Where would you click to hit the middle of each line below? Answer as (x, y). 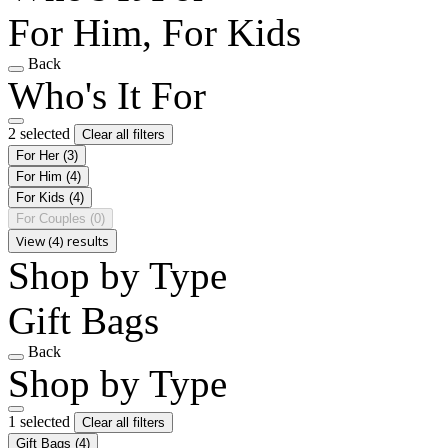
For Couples (53, 218)
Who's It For (107, 95)
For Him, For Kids (154, 32)
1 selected (41, 421)
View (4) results (62, 240)
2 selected (41, 133)
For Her (39, 155)
